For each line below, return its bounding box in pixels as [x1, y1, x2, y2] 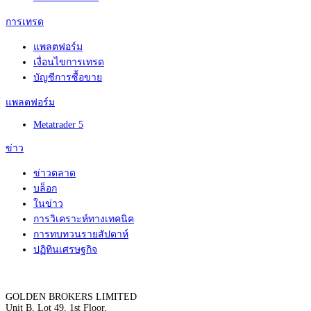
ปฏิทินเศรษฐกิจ [33, 244, 97, 255]
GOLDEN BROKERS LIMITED [6, 291, 137, 302]
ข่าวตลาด [33, 167, 76, 178]
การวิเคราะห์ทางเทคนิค [33, 213, 134, 224]
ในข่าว [33, 198, 63, 209]
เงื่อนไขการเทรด [33, 56, 104, 67]
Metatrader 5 [33, 119, 83, 130]
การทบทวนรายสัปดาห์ [33, 228, 128, 239]
